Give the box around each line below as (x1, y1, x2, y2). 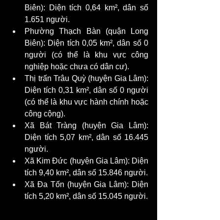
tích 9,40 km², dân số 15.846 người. (25, 168, 148, 177)
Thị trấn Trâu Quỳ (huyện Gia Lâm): (25, 74, 148, 82)
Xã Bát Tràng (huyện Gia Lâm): (25, 121, 148, 130)
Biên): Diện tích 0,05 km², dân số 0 (25, 38, 148, 47)
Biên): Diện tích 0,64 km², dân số (25, 3, 148, 12)
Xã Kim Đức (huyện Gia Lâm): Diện (25, 156, 148, 165)
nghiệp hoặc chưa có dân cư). (25, 62, 129, 71)
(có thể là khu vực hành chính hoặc (25, 97, 148, 106)
